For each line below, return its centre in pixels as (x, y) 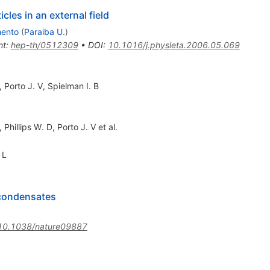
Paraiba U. (44, 31)
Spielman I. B (73, 86)
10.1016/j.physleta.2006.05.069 (174, 45)
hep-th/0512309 (44, 45)
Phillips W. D (28, 127)
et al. (106, 127)
